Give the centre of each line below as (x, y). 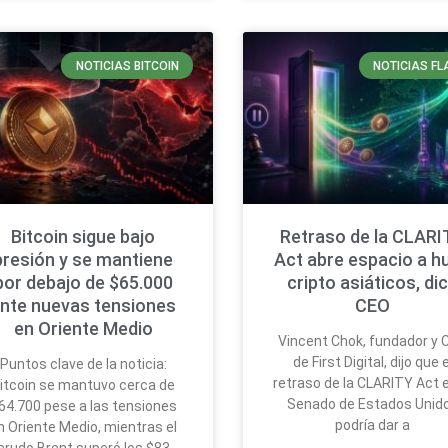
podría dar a (373, 424)
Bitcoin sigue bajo (83, 236)
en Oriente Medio (83, 328)
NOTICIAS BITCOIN (127, 65)
